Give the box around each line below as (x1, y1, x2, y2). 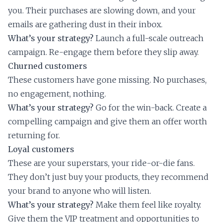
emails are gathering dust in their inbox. (8, 19, 163, 30)
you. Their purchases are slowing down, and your (8, 5, 196, 16)
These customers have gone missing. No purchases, (8, 75, 207, 85)
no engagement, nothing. (8, 89, 106, 99)
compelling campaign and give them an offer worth (8, 116, 207, 127)
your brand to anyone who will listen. (8, 186, 151, 196)
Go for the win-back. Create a (94, 103, 207, 113)
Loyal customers (8, 144, 74, 155)
